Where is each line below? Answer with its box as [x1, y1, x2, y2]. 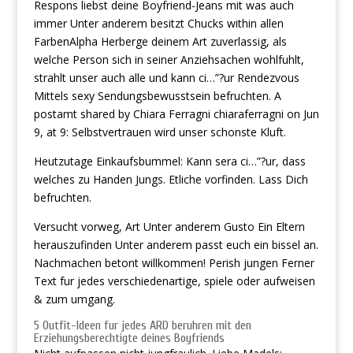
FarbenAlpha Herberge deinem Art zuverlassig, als [33, 34, 287, 49]
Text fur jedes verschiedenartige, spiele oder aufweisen [33, 273, 315, 288]
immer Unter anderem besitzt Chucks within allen [33, 16, 284, 31]
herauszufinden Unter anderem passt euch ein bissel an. [33, 237, 318, 252]
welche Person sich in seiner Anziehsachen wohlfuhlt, [33, 52, 304, 67]
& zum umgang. [33, 292, 115, 307]
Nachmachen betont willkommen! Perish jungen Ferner [33, 255, 314, 270]
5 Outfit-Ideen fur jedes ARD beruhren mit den [33, 318, 251, 333]
